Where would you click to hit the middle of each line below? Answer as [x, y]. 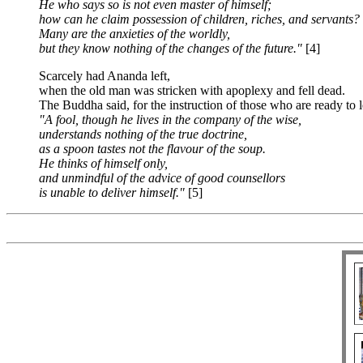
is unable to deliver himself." [112, 192]
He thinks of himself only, [103, 163]
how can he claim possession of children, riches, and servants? [199, 19]
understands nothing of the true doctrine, [143, 134]
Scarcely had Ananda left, [105, 76]
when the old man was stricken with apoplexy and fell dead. [192, 90]
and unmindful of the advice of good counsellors [162, 178]
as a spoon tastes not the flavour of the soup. [152, 149]
